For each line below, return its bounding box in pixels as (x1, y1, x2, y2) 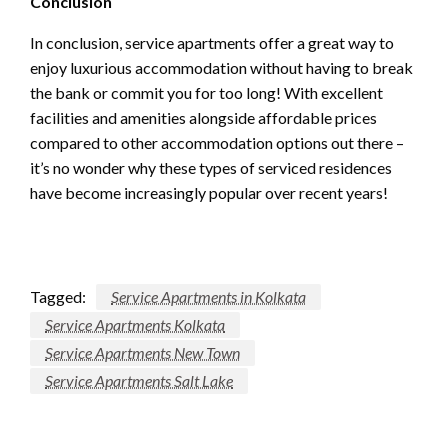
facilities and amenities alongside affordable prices (30, 108, 377, 128)
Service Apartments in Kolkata (111, 287, 306, 307)
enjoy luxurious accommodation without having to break (30, 58, 413, 78)
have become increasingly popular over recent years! (30, 183, 388, 203)
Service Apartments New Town (45, 343, 240, 363)
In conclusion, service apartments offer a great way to (30, 33, 394, 53)
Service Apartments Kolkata (45, 315, 225, 335)
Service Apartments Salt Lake (45, 371, 233, 390)
